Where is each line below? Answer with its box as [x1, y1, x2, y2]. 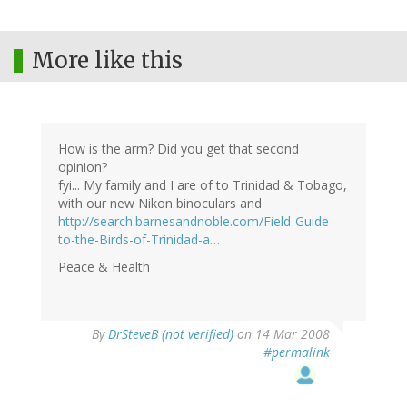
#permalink [263, 343, 330, 362]
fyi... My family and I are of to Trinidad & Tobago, [58, 176, 347, 194]
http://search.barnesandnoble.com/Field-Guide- [58, 213, 333, 231]
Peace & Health [58, 258, 150, 276]
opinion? [58, 158, 107, 176]
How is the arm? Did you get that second [58, 140, 299, 158]
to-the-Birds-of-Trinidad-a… [58, 231, 220, 249]
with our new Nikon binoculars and [58, 194, 262, 213]
